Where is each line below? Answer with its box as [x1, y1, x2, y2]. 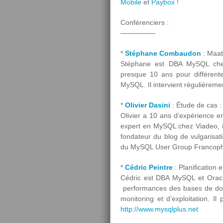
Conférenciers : [120, 18, 169, 26]
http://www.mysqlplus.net [120, 205, 198, 213]
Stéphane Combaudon [125, 49, 201, 57]
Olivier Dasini [125, 101, 170, 109]
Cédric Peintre [125, 163, 173, 171]
